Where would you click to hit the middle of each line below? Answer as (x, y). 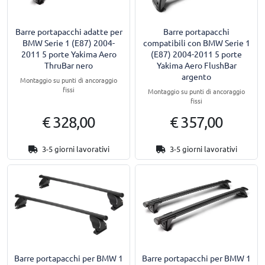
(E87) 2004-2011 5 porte (196, 54)
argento (196, 76)
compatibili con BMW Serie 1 (196, 42)
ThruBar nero (69, 65)
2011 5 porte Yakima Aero (69, 54)
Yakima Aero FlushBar (196, 65)
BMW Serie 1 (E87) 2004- (69, 42)
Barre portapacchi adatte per (69, 31)
